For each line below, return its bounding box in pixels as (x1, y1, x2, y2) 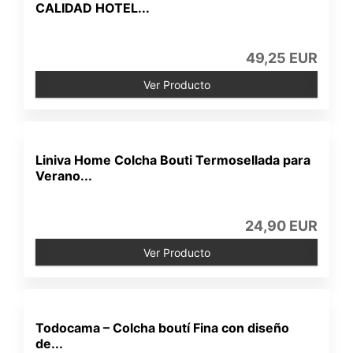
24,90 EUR (244, 217, 318, 234)
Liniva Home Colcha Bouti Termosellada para (35, 152, 311, 168)
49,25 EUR (245, 50, 318, 66)
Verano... (35, 168, 93, 184)
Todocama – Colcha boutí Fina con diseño (35, 320, 290, 336)
